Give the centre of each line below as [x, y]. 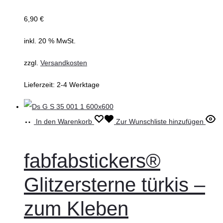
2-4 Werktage [78, 85]
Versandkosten [64, 63]
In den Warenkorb [64, 122]
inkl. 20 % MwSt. [50, 41]
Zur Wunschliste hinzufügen [160, 122]
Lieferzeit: [40, 85]
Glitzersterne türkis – [114, 185]
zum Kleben [76, 209]
